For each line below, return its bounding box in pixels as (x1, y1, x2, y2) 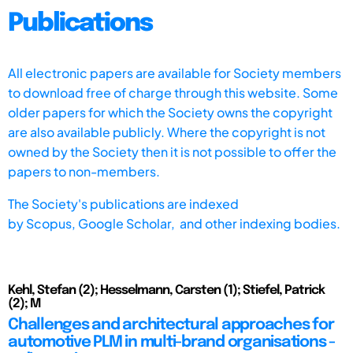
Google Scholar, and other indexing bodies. (78, 214, 340, 232)
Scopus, (26, 214, 78, 232)
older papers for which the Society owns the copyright (8, 103, 333, 121)
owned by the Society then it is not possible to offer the (8, 143, 336, 160)
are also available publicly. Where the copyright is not (8, 123, 325, 140)
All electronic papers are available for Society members (8, 64, 341, 81)
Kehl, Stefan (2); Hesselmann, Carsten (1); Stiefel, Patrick (8, 283, 325, 297)
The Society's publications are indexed (8, 195, 239, 212)
